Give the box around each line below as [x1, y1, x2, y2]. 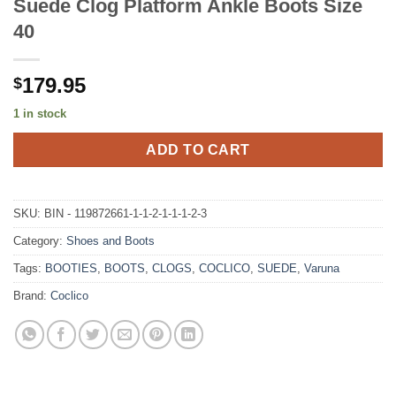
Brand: [13, 288, 50, 302]
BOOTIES [45, 261, 97, 275]
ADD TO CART [146, 141, 250, 157]
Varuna [304, 261, 339, 275]
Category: [13, 233, 66, 247]
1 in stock [13, 107, 66, 121]
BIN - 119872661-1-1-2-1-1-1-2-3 [44, 206, 207, 220]
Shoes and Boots [66, 233, 155, 247]
